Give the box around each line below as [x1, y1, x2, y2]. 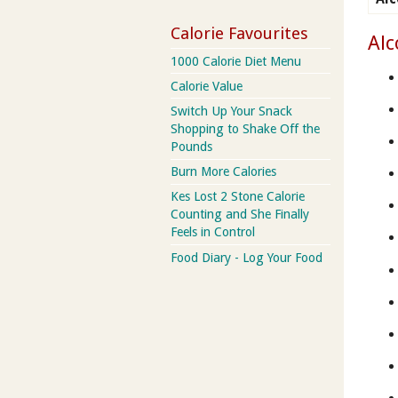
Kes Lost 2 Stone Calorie [171, 189, 305, 204]
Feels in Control [171, 225, 255, 240]
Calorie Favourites [171, 24, 308, 44]
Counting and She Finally [171, 207, 309, 222]
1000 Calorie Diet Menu [171, 53, 301, 68]
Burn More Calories [171, 164, 276, 179]
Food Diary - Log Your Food [171, 250, 322, 265]
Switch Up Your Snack [171, 104, 292, 119]
